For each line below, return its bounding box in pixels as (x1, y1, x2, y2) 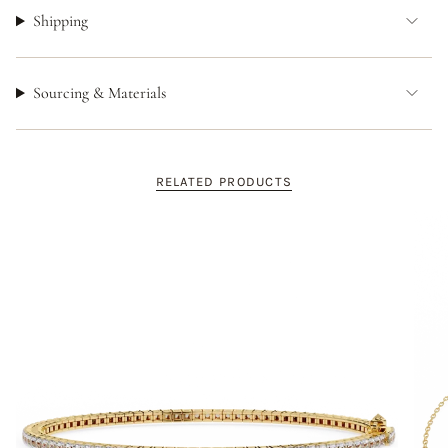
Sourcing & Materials (32, 83, 166, 104)
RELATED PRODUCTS (155, 173, 293, 189)
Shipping (32, 11, 88, 32)
